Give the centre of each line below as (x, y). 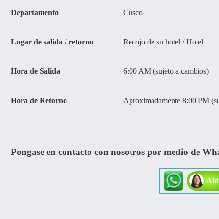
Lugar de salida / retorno (52, 42)
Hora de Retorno (39, 100)
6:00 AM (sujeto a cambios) (166, 71)
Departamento (35, 12)
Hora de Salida (35, 71)
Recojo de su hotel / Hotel (163, 42)
